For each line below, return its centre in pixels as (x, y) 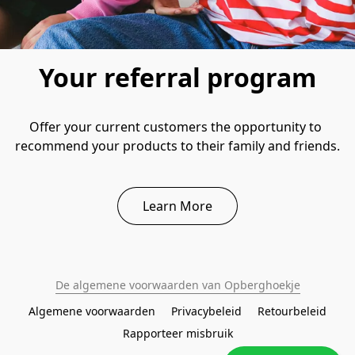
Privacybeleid (206, 311)
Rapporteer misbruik (177, 334)
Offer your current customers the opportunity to (176, 127)
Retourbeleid (292, 311)
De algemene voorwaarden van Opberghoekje (177, 285)
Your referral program (177, 78)
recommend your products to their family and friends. (177, 146)
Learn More (177, 206)
